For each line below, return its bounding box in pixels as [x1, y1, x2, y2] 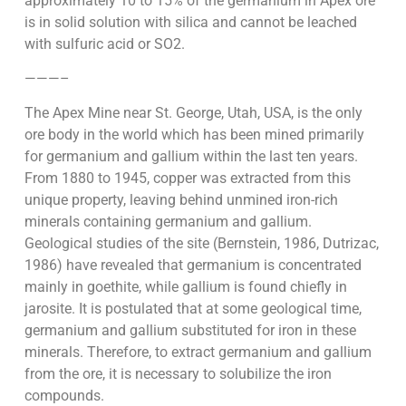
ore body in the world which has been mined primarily [24, 126, 364, 144]
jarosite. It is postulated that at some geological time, [24, 300, 362, 318]
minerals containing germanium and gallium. [24, 213, 312, 231]
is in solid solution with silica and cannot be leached [24, 13, 357, 31]
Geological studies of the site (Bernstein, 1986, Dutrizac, [24, 235, 379, 253]
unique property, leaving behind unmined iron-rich [24, 191, 338, 209]
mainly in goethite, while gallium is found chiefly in [24, 278, 347, 296]
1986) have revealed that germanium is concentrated [24, 256, 362, 275]
